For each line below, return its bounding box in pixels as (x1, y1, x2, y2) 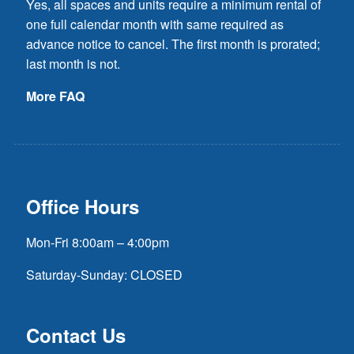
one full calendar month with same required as (26, 14, 284, 33)
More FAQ (26, 86, 85, 105)
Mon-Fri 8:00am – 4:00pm (26, 232, 169, 251)
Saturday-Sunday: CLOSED (26, 265, 183, 284)
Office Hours (26, 192, 139, 220)
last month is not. (26, 54, 120, 73)
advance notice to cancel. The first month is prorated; (26, 34, 320, 53)
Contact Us (26, 321, 126, 348)
